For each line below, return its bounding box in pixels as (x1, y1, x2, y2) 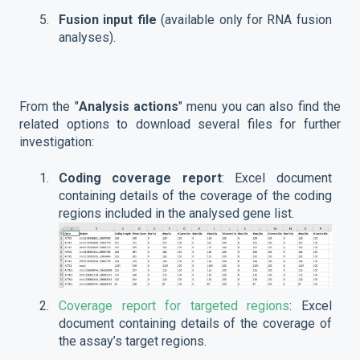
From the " (19, 99, 79, 115)
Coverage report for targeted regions (59, 297, 290, 313)
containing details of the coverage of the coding (59, 187, 332, 203)
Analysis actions (78, 99, 179, 115)
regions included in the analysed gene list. (59, 205, 297, 221)
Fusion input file (59, 11, 157, 27)
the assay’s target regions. (59, 333, 207, 349)
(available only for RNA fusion (156, 11, 332, 27)
